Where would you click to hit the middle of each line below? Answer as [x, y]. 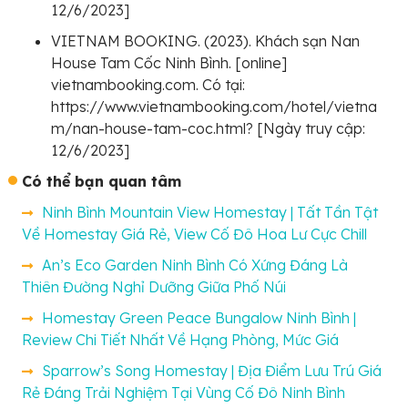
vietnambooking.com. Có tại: [148, 85]
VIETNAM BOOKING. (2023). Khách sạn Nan [205, 41]
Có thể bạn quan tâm [102, 182]
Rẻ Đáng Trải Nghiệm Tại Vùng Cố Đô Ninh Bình [184, 393]
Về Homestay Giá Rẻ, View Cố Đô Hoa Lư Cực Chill [194, 235]
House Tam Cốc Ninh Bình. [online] [169, 63]
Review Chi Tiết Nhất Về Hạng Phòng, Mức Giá [180, 340]
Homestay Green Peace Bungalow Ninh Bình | [199, 318]
